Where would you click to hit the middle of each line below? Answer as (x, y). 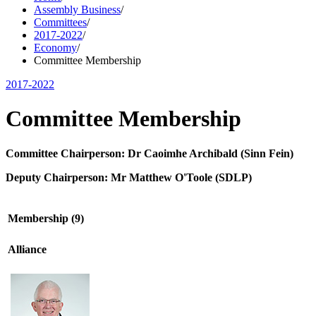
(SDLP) (232, 177)
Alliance (27, 249)
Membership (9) (46, 219)
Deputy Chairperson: (58, 177)
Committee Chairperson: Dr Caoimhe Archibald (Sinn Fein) (150, 153)
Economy (55, 48)
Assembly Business (77, 10)
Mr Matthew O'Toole (162, 177)
